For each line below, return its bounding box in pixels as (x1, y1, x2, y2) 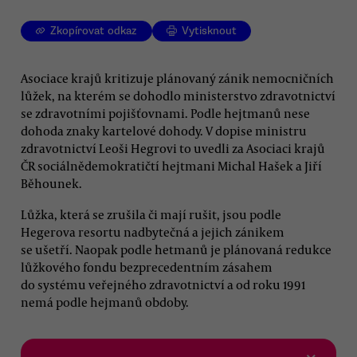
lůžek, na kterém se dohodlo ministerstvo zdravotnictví (21, 87, 335, 104)
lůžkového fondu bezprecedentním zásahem (21, 258, 273, 275)
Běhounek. (21, 175, 82, 191)
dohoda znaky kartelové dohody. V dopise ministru (21, 122, 307, 139)
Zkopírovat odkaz (50, 24, 138, 38)
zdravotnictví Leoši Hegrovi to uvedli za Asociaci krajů (21, 139, 325, 156)
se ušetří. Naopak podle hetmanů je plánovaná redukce (21, 241, 331, 257)
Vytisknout (182, 24, 237, 38)
